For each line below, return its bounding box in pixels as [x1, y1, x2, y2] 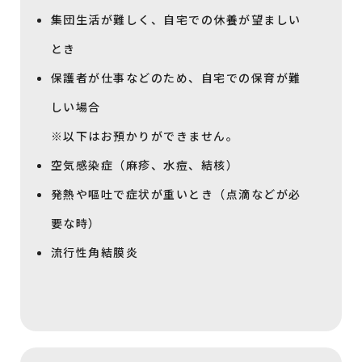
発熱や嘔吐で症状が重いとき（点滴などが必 [50, 186, 301, 203]
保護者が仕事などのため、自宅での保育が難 [50, 69, 301, 86]
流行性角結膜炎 [50, 244, 139, 261]
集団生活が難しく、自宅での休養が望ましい [50, 11, 301, 28]
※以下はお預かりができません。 [50, 128, 239, 145]
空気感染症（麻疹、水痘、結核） [50, 157, 239, 174]
